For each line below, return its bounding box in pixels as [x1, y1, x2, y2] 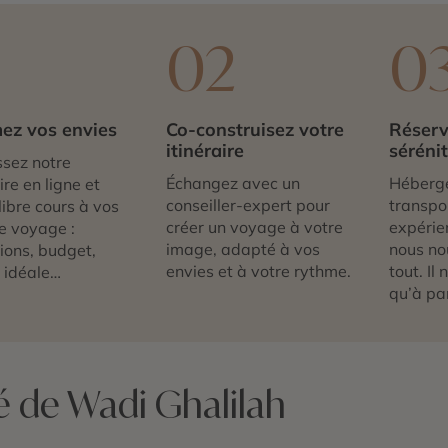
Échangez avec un [165, 172, 300, 193]
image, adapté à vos [165, 238, 320, 259]
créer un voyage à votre [165, 216, 343, 237]
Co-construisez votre [165, 118, 344, 142]
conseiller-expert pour [165, 194, 330, 215]
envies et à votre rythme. [165, 260, 351, 281]
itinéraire [165, 139, 244, 163]
